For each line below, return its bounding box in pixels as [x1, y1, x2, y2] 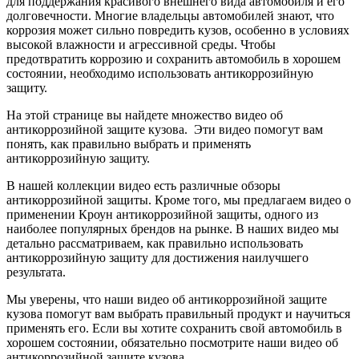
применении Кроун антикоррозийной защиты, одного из [6, 207, 318, 221]
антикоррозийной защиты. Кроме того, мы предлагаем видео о [6, 192, 351, 207]
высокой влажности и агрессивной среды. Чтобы [6, 37, 276, 51]
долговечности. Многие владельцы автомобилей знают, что [6, 8, 334, 22]
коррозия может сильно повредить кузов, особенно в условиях [6, 22, 349, 37]
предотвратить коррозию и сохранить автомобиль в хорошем [6, 51, 341, 66]
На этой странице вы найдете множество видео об [6, 107, 283, 122]
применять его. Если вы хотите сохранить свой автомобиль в [6, 321, 342, 335]
